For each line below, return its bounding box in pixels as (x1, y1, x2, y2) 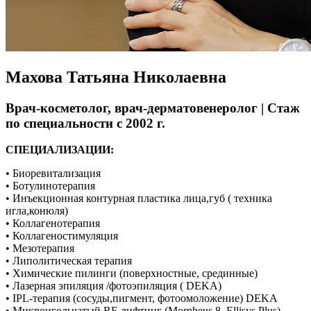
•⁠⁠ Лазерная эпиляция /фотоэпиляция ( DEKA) (6, 280, 221, 292)
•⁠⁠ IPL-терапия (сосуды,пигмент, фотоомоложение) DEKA (6, 292, 278, 305)
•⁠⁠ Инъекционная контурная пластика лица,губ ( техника (6, 192, 272, 205)
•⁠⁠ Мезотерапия (6, 242, 74, 255)
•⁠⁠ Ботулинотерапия (6, 180, 95, 192)
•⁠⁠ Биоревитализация (6, 167, 101, 180)
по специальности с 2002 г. (6, 115, 165, 131)
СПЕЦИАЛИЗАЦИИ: (6, 144, 114, 156)
